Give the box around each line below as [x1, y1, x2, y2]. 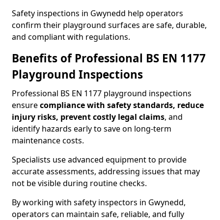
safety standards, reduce [107, 100, 204, 110]
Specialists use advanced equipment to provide [12, 154, 187, 165]
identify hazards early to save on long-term [12, 123, 171, 134]
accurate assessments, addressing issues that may [12, 166, 200, 177]
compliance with [40, 100, 105, 110]
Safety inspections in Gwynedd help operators [12, 8, 183, 19]
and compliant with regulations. [12, 31, 130, 42]
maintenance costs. [12, 135, 84, 146]
